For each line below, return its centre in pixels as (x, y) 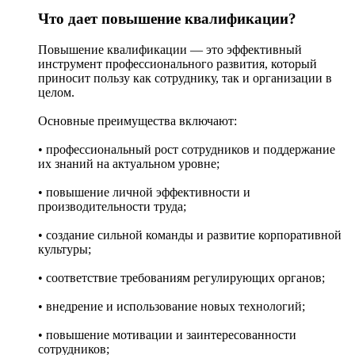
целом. (56, 93)
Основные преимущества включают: (137, 121)
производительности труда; (112, 207)
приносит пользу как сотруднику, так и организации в (185, 78)
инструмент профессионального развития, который (177, 64)
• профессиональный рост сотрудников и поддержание (187, 150)
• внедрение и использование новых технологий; (172, 307)
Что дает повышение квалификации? (167, 19)
